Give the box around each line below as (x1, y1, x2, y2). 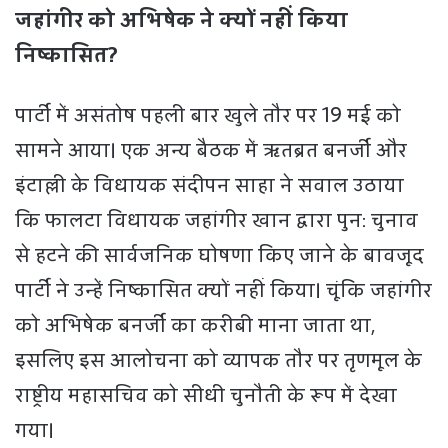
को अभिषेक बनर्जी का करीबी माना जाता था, (15, 309, 375, 342)
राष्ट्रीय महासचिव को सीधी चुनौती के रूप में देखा (15, 379, 397, 412)
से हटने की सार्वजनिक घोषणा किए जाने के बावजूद (15, 239, 424, 272)
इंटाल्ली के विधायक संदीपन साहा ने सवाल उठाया (15, 169, 404, 202)
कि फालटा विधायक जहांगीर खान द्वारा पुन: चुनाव (15, 204, 418, 237)
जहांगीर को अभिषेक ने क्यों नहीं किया (15, 4, 348, 37)
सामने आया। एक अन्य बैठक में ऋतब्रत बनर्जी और (15, 134, 407, 167)
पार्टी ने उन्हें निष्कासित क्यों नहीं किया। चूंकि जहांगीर (15, 274, 432, 307)
